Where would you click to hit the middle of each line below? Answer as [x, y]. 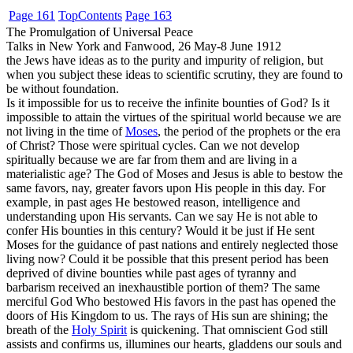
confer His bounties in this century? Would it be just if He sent [160, 230]
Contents [100, 15]
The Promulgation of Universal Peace [100, 32]
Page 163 [149, 15]
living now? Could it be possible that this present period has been [167, 259]
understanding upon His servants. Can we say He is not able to [162, 216]
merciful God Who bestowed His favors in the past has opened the [171, 301]
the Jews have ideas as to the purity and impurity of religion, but [165, 60]
